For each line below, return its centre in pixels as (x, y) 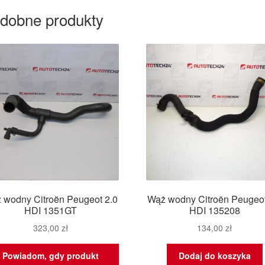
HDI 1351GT (50, 211)
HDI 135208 (214, 211)
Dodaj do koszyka (214, 255)
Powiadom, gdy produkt (50, 255)
